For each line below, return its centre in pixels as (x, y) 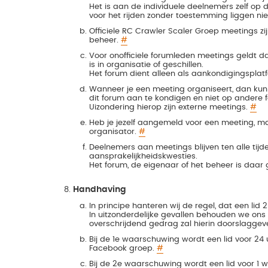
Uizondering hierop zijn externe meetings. (169, 107)
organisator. (114, 131)
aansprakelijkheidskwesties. (143, 156)
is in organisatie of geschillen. (146, 64)
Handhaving (100, 189)
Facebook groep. (123, 249)
